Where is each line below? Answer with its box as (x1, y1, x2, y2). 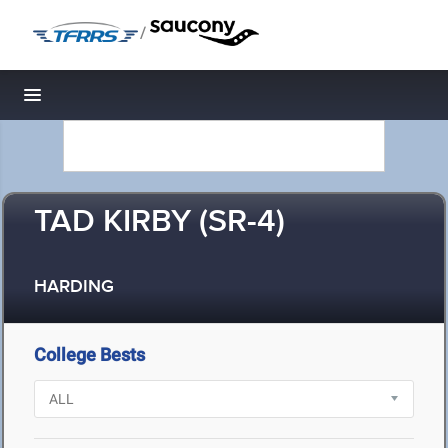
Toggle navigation (33, 90, 168, 111)
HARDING (34, 276, 114, 299)
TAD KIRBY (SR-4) (34, 202, 285, 243)
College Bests (34, 344, 145, 365)
